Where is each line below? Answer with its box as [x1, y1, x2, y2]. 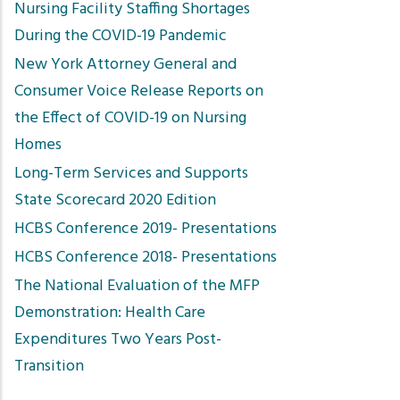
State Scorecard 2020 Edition [14, 187, 216, 213]
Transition [14, 354, 84, 379]
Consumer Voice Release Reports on [14, 79, 263, 104]
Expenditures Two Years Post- [14, 327, 221, 353]
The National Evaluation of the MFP [14, 273, 260, 299]
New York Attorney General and [14, 52, 237, 78]
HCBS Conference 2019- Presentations [14, 216, 277, 242]
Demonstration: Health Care [14, 300, 205, 326]
